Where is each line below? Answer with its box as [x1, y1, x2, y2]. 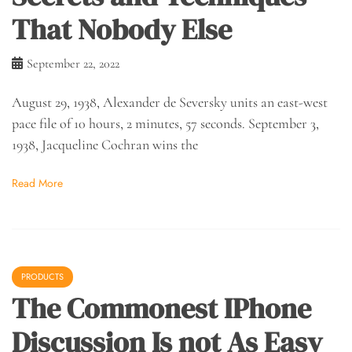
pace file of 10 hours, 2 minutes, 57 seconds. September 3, [12, 115, 319, 133]
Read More [12, 175, 63, 192]
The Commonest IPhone [12, 288, 311, 328]
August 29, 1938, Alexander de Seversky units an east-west [12, 93, 328, 112]
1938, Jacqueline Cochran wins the [12, 136, 198, 154]
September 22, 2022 [27, 56, 119, 72]
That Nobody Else [12, 10, 232, 49]
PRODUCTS [21, 269, 64, 283]
